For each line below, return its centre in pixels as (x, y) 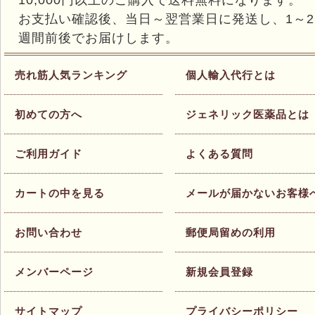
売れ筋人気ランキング (71, 75)
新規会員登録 (219, 272)
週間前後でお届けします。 (98, 38)
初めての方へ (49, 115)
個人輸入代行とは (231, 75)
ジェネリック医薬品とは (247, 115)
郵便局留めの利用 (231, 233)
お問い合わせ (49, 233)
